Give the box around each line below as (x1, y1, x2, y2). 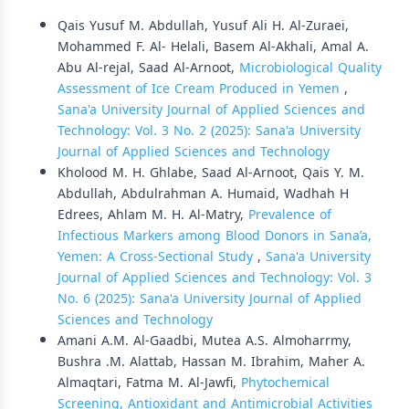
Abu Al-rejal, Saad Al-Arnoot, (58, 56, 239, 80)
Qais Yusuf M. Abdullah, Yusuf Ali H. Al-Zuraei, (58, 14, 349, 38)
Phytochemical (241, 371, 330, 395)
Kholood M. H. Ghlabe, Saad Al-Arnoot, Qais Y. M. (58, 161, 364, 185)
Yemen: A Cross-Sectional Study (58, 245, 257, 269)
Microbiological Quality (239, 56, 382, 80)
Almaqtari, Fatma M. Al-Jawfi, (58, 371, 241, 395)
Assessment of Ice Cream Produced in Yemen (58, 77, 344, 101)
